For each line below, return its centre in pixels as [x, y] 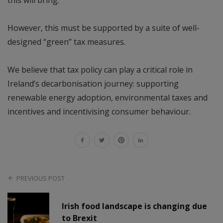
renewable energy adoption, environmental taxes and [108, 98]
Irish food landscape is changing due [135, 206]
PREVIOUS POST [41, 178]
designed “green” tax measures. [66, 42]
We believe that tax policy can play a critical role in [100, 70]
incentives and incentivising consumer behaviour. [100, 112]
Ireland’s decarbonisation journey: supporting [93, 84]
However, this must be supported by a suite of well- [104, 28]
